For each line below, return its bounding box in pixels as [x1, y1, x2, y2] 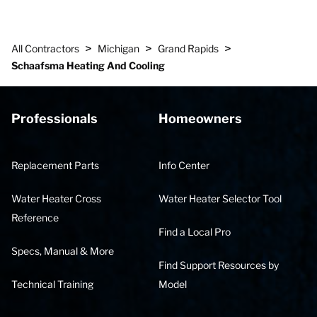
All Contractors [11, 42, 79, 54]
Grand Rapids [158, 42, 219, 54]
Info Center [158, 159, 209, 171]
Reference [11, 212, 59, 224]
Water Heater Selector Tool [158, 192, 282, 204]
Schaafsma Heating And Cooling [11, 59, 165, 71]
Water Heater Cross [11, 192, 101, 204]
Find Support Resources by [158, 259, 279, 271]
